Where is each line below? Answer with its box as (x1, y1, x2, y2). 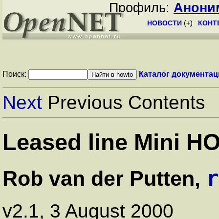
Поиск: (2, 70, 28, 78)
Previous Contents (42, 92, 205, 113)
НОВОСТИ (147, 19, 182, 27)
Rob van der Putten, (2, 166, 206, 190)
